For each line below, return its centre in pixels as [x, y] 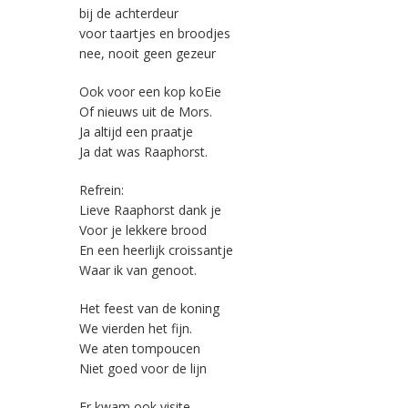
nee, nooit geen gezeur [148, 54]
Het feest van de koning [149, 309]
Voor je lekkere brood [143, 230]
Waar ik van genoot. [138, 270]
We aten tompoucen [140, 349]
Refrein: [102, 190]
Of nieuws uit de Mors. [146, 112]
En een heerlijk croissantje [156, 250]
